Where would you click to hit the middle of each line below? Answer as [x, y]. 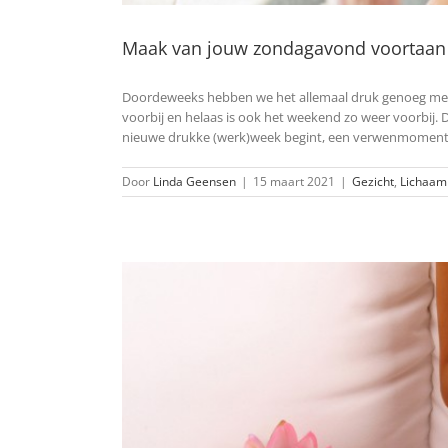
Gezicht [373, 182]
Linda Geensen [194, 182]
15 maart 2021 [294, 182]
